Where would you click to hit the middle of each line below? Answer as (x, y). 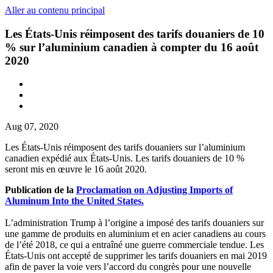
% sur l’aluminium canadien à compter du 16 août (132, 47)
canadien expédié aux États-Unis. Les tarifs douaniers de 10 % (125, 158)
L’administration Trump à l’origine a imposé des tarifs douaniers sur (134, 223)
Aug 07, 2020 (32, 127)
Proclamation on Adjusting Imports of (154, 190)
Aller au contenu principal (55, 10)
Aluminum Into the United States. (74, 201)
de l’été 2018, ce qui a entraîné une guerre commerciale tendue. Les (134, 245)
